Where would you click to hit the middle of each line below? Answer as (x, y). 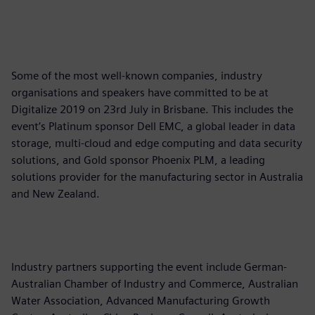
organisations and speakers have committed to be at (140, 92)
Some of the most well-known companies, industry (137, 75)
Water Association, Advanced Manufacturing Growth (141, 300)
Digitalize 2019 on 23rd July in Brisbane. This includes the (152, 109)
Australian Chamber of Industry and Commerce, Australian (155, 283)
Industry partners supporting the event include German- (149, 266)
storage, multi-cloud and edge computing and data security (157, 143)
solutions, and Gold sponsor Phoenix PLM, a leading (138, 160)
